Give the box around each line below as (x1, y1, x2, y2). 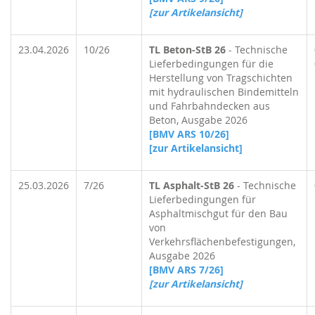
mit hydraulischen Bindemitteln (149, 85, 299, 98)
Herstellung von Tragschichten (149, 71, 292, 84)
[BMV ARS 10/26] (149, 127, 229, 141)
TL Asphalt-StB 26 (149, 179, 234, 192)
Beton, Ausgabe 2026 (149, 113, 247, 127)
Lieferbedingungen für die (149, 57, 274, 70)
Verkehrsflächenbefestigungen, (149, 235, 295, 248)
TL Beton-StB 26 (149, 43, 226, 56)
